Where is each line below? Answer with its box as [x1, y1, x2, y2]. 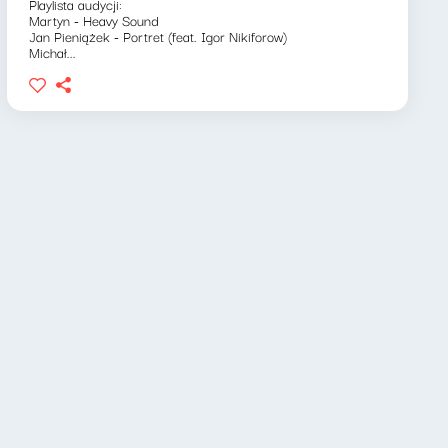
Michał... [28, 41, 76, 63]
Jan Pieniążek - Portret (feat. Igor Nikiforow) [28, 25, 287, 47]
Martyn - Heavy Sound [28, 9, 159, 31]
